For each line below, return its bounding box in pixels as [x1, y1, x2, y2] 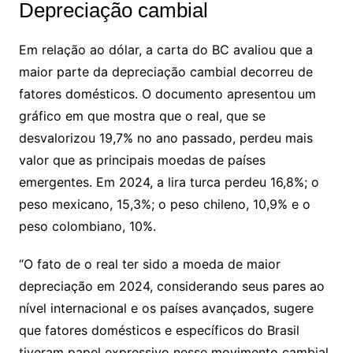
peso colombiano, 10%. [18, 218, 156, 234]
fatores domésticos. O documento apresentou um [18, 86, 316, 102]
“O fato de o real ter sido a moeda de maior [18, 256, 281, 272]
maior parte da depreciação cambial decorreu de [18, 64, 313, 80]
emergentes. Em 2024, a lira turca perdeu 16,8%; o [18, 174, 319, 190]
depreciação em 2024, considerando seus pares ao [18, 278, 325, 294]
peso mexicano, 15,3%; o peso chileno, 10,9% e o [18, 196, 310, 212]
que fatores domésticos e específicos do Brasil [18, 322, 299, 338]
